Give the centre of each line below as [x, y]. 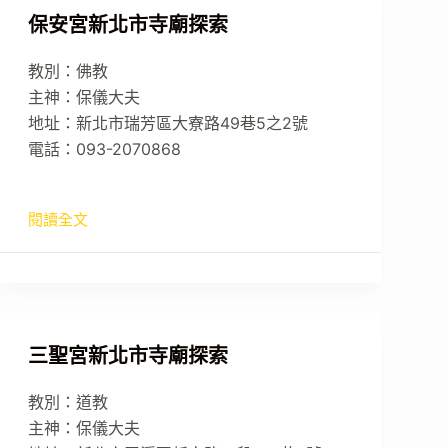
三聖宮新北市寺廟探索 [127, 356]
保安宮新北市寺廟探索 [127, 25]
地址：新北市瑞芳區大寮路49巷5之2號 [167, 123]
